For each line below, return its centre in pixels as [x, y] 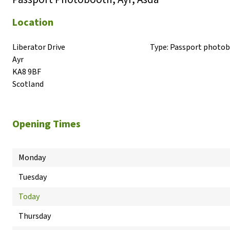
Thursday [35, 216]
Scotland [28, 84]
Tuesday [33, 177]
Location [33, 23]
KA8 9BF [27, 72]
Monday [32, 158]
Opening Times [46, 124]
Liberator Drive [39, 47]
